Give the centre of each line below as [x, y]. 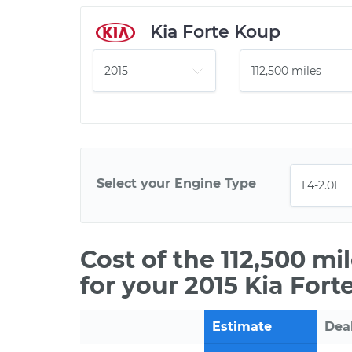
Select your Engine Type [176, 183]
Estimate [242, 326]
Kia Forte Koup [215, 32]
